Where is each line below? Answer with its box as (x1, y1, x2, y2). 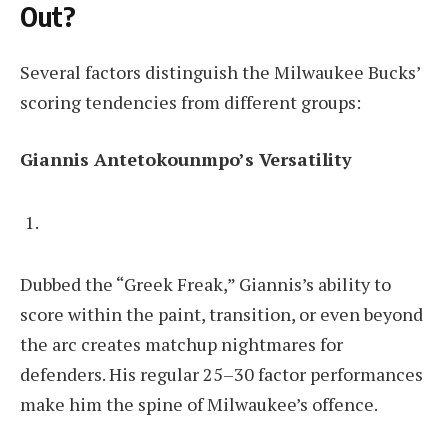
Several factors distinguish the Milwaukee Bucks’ (20, 59, 420, 84)
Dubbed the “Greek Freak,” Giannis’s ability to (20, 272, 391, 297)
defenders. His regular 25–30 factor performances (20, 362, 423, 387)
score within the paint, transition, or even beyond (20, 302, 423, 327)
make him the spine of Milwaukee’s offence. (20, 392, 378, 417)
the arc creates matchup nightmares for (20, 332, 343, 357)
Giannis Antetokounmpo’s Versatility (20, 147, 352, 172)
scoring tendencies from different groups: (20, 89, 361, 114)
